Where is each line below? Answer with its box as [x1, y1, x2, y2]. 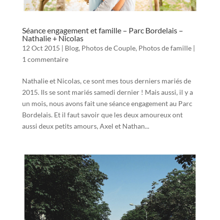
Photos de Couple [81, 43, 136, 52]
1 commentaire [22, 55, 68, 63]
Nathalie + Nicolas [22, 33, 83, 43]
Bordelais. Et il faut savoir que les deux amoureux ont [22, 110, 183, 119]
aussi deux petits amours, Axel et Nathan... [22, 121, 149, 130]
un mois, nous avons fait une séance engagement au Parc [22, 99, 192, 108]
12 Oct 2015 [22, 43, 60, 52]
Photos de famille [138, 43, 192, 52]
